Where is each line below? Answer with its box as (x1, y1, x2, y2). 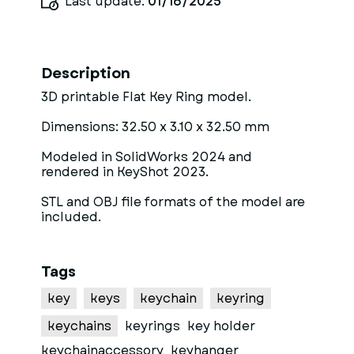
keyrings (125, 317, 180, 335)
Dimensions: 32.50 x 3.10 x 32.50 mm (41, 118, 269, 136)
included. (41, 208, 101, 226)
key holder (187, 317, 255, 335)
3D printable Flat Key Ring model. (41, 88, 251, 106)
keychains (47, 317, 111, 335)
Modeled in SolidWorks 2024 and (41, 148, 252, 166)
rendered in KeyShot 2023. (41, 163, 209, 181)
